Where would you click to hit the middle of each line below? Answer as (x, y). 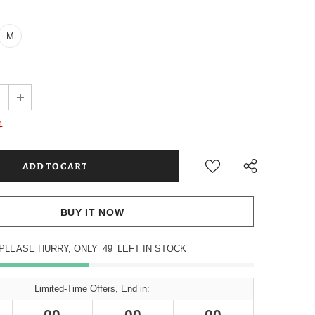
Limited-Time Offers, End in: (92, 288)
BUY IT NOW (92, 213)
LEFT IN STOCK (152, 248)
